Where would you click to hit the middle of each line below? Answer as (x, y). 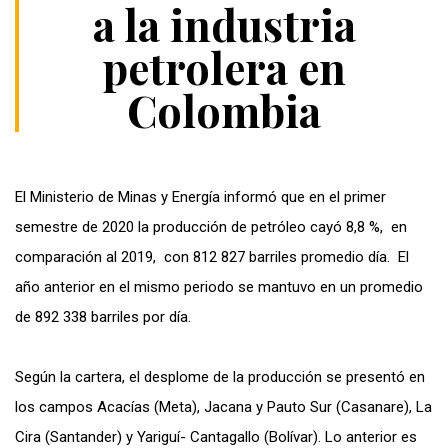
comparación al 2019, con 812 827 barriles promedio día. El (212, 257)
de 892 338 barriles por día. (103, 317)
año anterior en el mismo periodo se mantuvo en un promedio (219, 287)
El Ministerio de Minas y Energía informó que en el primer (200, 197)
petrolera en (224, 67)
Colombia (224, 110)
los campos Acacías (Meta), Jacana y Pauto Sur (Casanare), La (223, 407)
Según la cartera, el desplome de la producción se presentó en (220, 377)
